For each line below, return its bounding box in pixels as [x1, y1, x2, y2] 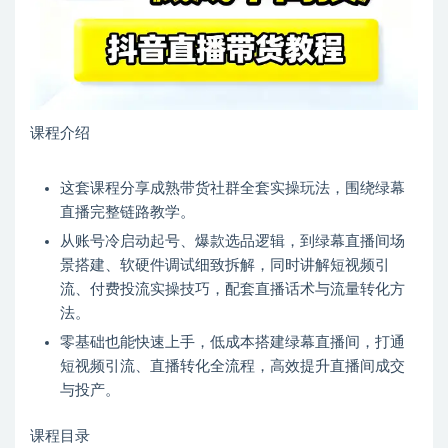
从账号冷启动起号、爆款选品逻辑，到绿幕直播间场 [60, 234, 405, 250]
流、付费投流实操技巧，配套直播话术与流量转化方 [60, 282, 405, 298]
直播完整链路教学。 [60, 205, 195, 221]
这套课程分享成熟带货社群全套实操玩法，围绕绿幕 [60, 181, 405, 197]
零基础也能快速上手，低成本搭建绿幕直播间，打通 [60, 335, 405, 351]
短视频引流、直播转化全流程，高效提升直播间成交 [60, 359, 405, 375]
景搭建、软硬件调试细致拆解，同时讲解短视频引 [60, 258, 390, 274]
